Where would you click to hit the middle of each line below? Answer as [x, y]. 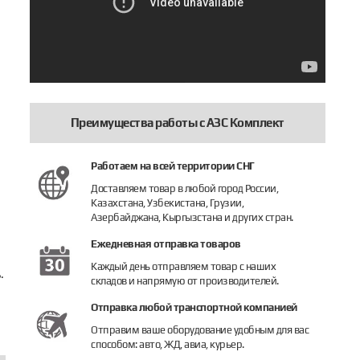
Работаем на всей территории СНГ [173, 166]
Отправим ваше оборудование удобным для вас [200, 330]
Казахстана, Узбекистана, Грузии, [168, 203]
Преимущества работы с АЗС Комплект [177, 123]
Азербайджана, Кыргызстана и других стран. [192, 217]
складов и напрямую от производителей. [185, 281]
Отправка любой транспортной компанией [194, 307]
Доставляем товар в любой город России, [185, 188]
